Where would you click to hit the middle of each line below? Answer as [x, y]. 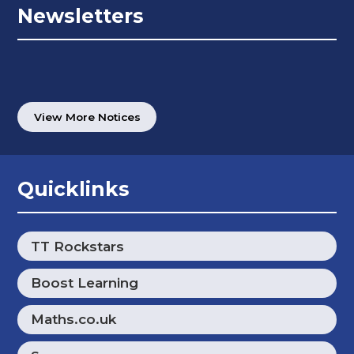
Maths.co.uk [74, 320]
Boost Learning [85, 283]
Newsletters [81, 16]
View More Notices [87, 117]
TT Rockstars [78, 246]
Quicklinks [74, 188]
